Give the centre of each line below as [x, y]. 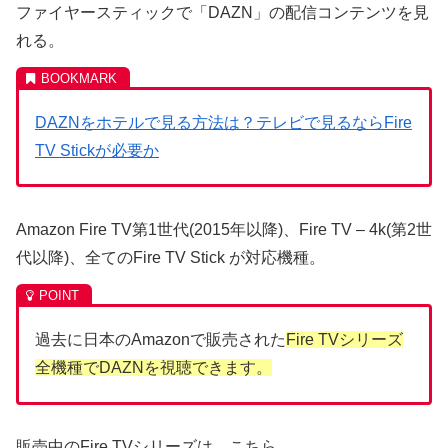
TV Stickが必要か [97, 151]
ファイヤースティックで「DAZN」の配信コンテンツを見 [222, 13]
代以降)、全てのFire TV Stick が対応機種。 [170, 258]
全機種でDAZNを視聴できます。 [153, 368]
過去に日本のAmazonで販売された [160, 340]
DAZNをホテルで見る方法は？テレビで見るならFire [223, 123]
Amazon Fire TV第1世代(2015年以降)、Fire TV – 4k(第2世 [224, 230]
